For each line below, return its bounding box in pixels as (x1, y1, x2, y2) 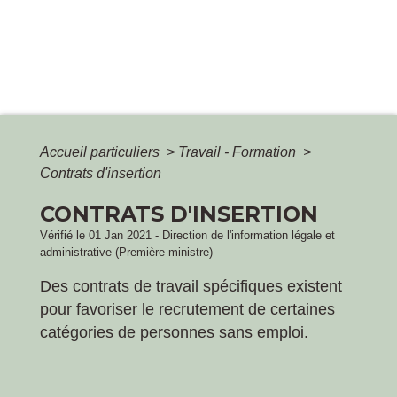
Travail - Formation (178, 144, 300, 160)
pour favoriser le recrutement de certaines (40, 300, 335, 318)
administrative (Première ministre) (40, 245, 213, 259)
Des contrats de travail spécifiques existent (40, 276, 342, 295)
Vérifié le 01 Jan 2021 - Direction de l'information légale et (40, 228, 335, 242)
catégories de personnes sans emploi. (40, 323, 308, 341)
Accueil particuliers (40, 144, 163, 160)
